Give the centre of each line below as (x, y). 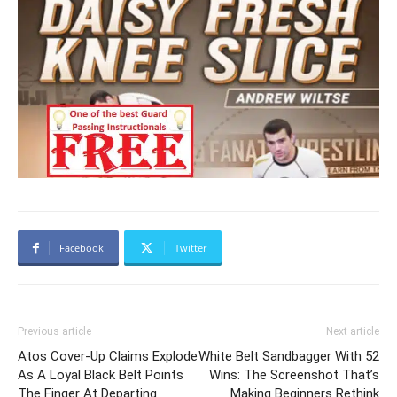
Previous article (54, 332)
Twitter (191, 248)
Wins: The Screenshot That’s (294, 375)
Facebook (82, 248)
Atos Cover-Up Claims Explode (108, 357)
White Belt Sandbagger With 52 (289, 357)
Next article (353, 332)
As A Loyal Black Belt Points (101, 375)
